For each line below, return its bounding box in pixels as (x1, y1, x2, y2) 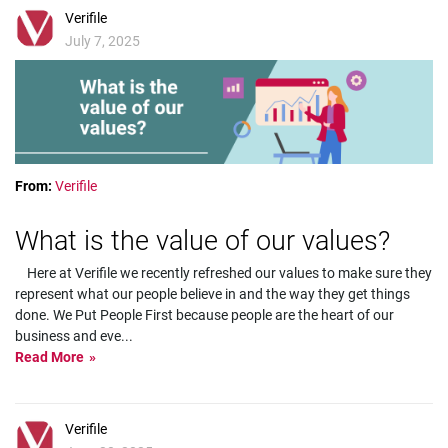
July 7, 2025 (65, 32, 140, 49)
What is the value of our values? (15, 225, 390, 257)
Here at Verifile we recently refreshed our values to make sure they (15, 265, 432, 281)
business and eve (15, 328, 121, 344)
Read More (15, 349, 84, 365)
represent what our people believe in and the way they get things (15, 286, 410, 302)
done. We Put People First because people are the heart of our (15, 307, 394, 323)
